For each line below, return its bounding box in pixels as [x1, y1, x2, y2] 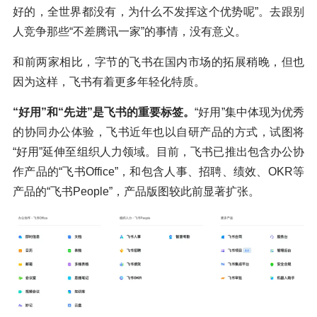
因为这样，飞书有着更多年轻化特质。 [13, 76, 205, 88]
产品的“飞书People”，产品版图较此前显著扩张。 [13, 185, 260, 198]
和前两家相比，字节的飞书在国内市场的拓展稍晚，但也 [13, 56, 304, 69]
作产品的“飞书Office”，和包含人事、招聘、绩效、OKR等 [13, 166, 304, 178]
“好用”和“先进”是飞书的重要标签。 [13, 106, 195, 119]
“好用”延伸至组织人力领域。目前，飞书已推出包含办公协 [13, 146, 304, 158]
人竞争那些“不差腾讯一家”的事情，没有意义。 [13, 25, 246, 38]
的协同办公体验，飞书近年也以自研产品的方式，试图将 [13, 126, 304, 139]
